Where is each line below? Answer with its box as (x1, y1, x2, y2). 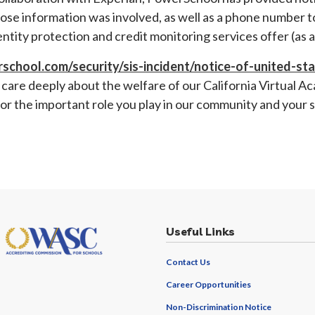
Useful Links (166, 224, 235, 238)
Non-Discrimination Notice (166, 302, 271, 312)
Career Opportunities (166, 279, 251, 290)
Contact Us (166, 257, 210, 267)
